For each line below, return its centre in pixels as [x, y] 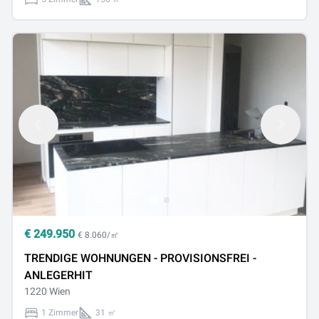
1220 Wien [47, 291]
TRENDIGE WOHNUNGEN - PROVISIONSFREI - [140, 258]
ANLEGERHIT [58, 275]
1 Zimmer [60, 313]
